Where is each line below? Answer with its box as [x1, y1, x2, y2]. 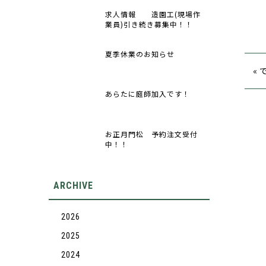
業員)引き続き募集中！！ [104, 18, 193, 29]
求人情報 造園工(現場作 [104, 8, 201, 19]
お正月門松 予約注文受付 [104, 128, 198, 139]
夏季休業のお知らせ [104, 49, 175, 59]
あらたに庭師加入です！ [104, 88, 190, 99]
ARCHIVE [53, 179, 93, 191]
